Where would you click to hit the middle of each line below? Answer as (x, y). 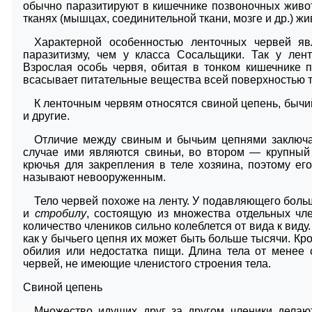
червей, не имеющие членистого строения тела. (147, 263)
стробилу (60, 213)
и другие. (46, 116)
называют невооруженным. (94, 177)
